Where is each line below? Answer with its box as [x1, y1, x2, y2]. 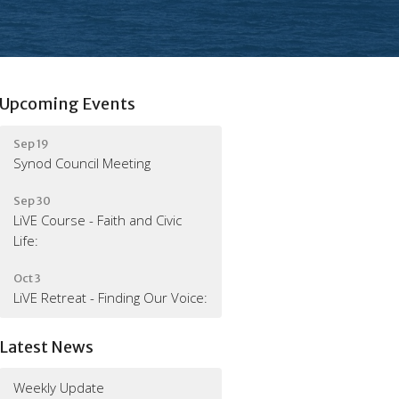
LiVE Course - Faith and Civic [13, 210, 183, 229]
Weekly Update [13, 379, 105, 396]
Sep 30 [13, 192, 52, 208]
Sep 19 [13, 135, 50, 151]
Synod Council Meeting [13, 153, 151, 172]
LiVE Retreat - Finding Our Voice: [13, 288, 208, 306]
